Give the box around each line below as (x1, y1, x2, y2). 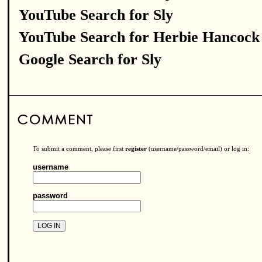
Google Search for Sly (19, 51, 161, 68)
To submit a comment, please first (33, 146, 125, 152)
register (125, 146, 147, 152)
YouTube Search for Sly (19, 6, 173, 23)
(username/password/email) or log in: (147, 146, 249, 152)
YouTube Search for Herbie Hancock (19, 29, 260, 46)
